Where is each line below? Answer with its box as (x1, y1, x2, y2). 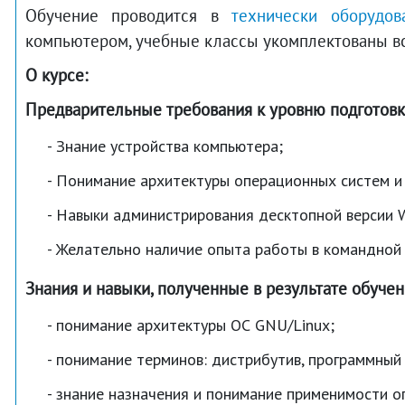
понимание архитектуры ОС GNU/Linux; (56, 315, 334, 335)
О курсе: (25, 64, 88, 86)
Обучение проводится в (25, 5, 232, 26)
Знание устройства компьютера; (56, 136, 283, 156)
